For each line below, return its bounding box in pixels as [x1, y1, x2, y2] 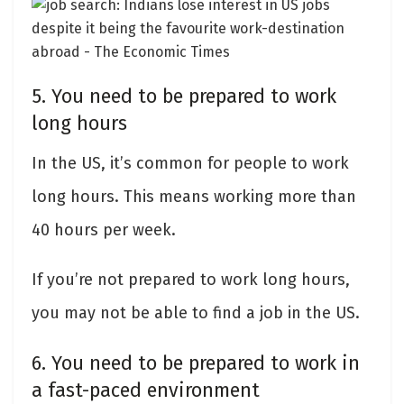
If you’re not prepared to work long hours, [32, 270, 350, 290]
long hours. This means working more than [32, 187, 356, 207]
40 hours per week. [32, 220, 176, 241]
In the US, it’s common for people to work [32, 153, 349, 174]
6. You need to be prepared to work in [32, 351, 360, 375]
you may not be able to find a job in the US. [32, 303, 360, 324]
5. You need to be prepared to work [32, 85, 336, 109]
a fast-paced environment [32, 378, 260, 402]
